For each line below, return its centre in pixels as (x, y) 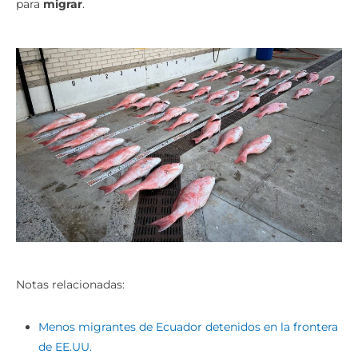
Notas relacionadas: (70, 285)
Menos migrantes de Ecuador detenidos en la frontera (188, 327)
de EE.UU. (65, 347)
